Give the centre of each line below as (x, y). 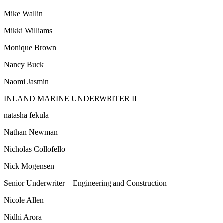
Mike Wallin (23, 13)
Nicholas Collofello (35, 149)
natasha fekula (26, 115)
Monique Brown (30, 47)
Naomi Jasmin (26, 81)
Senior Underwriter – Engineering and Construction (85, 183)
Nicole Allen (24, 200)
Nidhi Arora (23, 217)
